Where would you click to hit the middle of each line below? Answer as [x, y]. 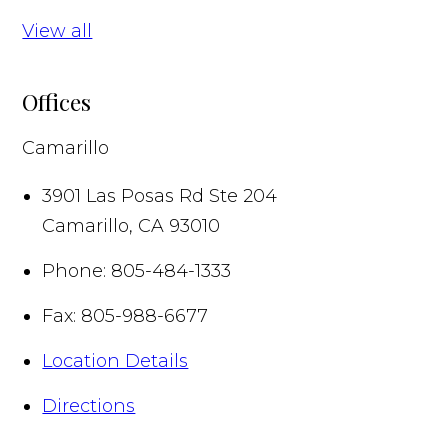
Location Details [115, 360]
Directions [89, 405]
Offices [57, 101]
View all [57, 30]
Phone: [74, 270]
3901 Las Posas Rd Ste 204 [160, 195]
